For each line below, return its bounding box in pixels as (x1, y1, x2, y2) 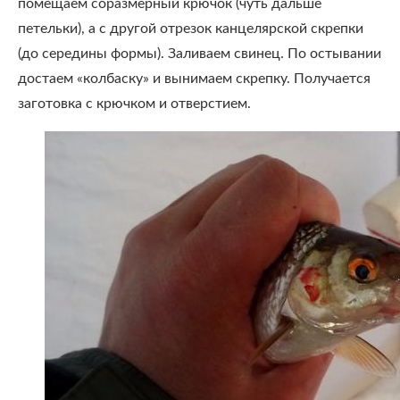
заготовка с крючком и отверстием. (18, 96, 251, 111)
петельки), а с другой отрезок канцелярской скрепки (18, 21, 363, 36)
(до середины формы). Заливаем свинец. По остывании (18, 46, 381, 61)
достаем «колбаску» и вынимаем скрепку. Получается (18, 71, 371, 86)
